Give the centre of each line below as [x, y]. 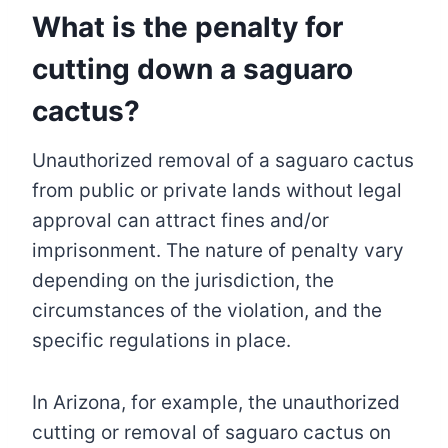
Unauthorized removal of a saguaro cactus [223, 161]
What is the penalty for [187, 27]
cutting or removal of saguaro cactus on [211, 433]
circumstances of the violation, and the [207, 311]
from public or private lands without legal [217, 191]
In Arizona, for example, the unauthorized [216, 403]
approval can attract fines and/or [180, 221]
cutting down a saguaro [192, 69]
